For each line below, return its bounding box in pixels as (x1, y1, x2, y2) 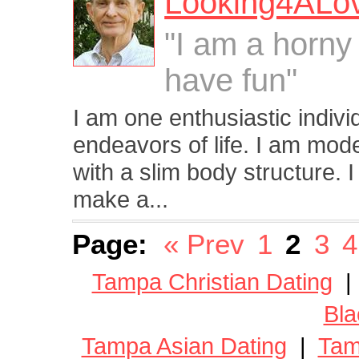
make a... (73, 186, 169, 213)
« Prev (163, 228, 245, 260)
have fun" (164, 63, 298, 99)
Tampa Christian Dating (91, 268, 333, 295)
